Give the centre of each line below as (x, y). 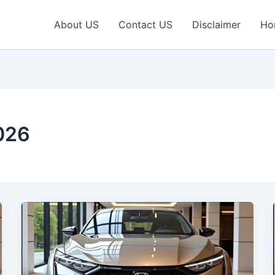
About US (76, 25)
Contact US (145, 25)
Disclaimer (216, 25)
